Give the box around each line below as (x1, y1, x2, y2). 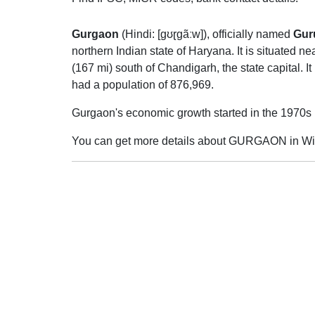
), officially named (203, 28, 293, 41)
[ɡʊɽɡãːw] (157, 28, 203, 41)
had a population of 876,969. (72, 79, 214, 91)
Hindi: (125, 28, 155, 41)
